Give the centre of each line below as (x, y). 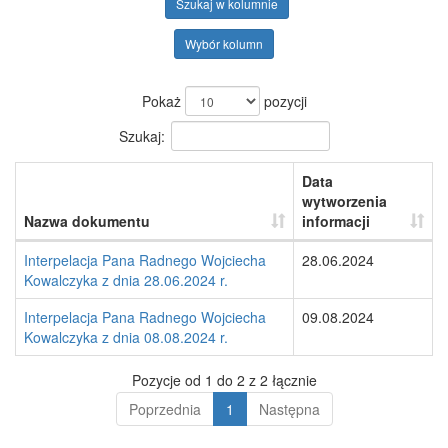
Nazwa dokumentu (87, 221)
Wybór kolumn (224, 43)
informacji (336, 221)
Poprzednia (164, 409)
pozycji (283, 101)
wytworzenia (344, 201)
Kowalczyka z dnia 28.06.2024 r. (126, 280)
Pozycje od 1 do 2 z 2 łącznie (224, 380)
